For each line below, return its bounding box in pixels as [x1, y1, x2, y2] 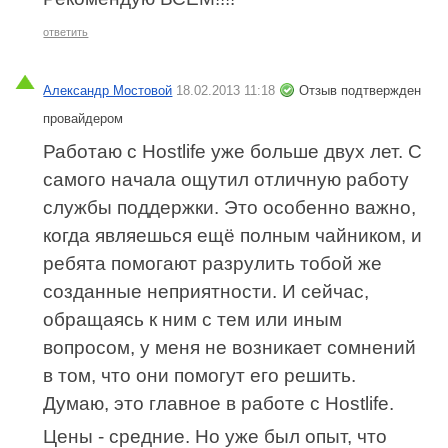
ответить [43, 26, 89, 39]
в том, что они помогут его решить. [43, 365, 357, 387]
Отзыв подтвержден [299, 83, 422, 99]
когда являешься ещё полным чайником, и [43, 225, 423, 247]
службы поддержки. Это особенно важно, [43, 197, 417, 219]
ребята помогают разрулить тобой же [43, 253, 383, 275]
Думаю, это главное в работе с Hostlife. [43, 393, 395, 415]
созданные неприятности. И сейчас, [43, 281, 370, 303]
